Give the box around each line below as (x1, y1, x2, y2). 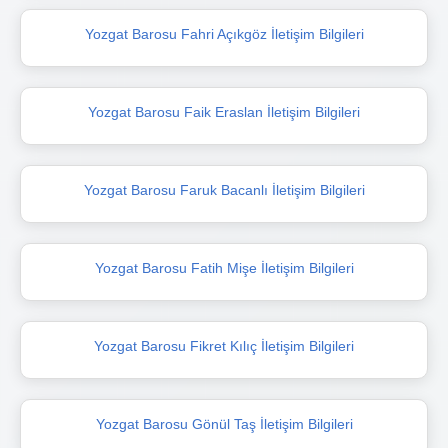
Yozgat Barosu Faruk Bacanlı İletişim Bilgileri (83, 181, 365, 198)
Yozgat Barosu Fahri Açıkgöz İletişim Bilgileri (84, 25, 364, 42)
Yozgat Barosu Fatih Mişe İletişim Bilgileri (94, 259, 354, 276)
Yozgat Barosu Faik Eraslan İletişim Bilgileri (88, 103, 360, 120)
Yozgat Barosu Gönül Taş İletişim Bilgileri (95, 415, 353, 432)
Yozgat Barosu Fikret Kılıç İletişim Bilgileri (94, 337, 354, 354)
